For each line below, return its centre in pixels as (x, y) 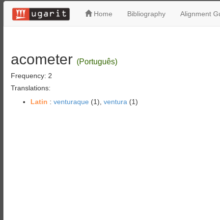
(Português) (97, 62)
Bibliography (146, 14)
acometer (41, 59)
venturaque (71, 102)
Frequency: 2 (31, 76)
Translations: (30, 88)
